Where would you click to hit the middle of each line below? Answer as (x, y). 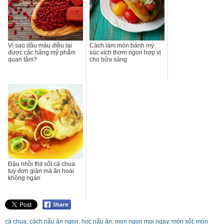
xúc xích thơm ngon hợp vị (125, 52)
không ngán (24, 178)
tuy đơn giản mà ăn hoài (41, 171)
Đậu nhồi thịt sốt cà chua (41, 164)
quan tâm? (22, 59)
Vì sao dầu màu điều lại (40, 45)
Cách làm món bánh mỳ (122, 45)
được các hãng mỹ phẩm (42, 52)
